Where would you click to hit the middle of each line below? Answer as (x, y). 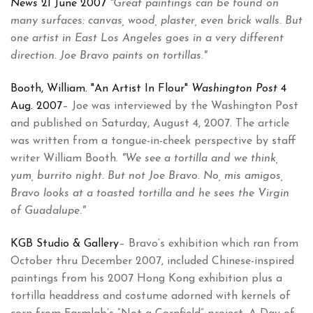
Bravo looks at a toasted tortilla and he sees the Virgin (150, 194)
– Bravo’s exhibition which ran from (209, 244)
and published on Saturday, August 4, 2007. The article (150, 124)
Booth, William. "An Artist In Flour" (101, 89)
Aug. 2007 (36, 107)
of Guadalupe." (48, 211)
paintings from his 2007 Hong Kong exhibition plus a (146, 279)
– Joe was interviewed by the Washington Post (180, 107)
